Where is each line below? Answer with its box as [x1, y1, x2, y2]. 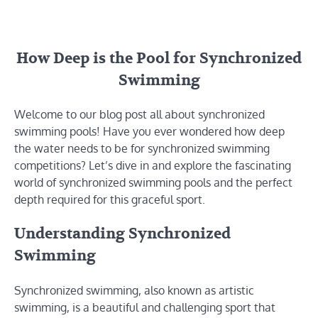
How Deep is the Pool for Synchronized [16, 48, 302, 68]
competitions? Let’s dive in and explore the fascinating [14, 158, 291, 173]
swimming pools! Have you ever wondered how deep [14, 124, 285, 139]
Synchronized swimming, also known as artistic [14, 283, 254, 298]
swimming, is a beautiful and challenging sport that [14, 300, 275, 315]
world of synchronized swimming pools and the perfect [14, 175, 292, 190]
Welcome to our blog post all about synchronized [14, 107, 265, 122]
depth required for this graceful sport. [14, 192, 205, 207]
